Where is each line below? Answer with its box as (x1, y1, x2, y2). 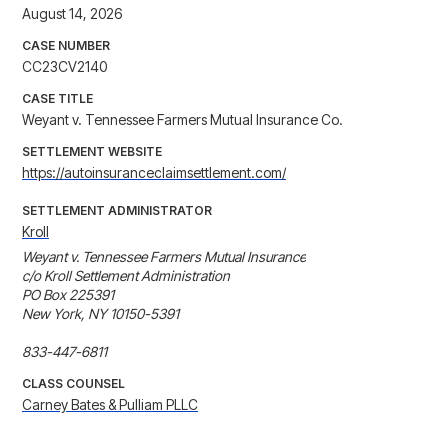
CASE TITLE (22, 91, 93, 107)
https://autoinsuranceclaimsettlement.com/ (22, 164, 286, 182)
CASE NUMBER (22, 38, 110, 54)
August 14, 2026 (22, 5, 122, 23)
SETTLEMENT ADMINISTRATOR (22, 203, 212, 219)
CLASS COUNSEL (22, 376, 125, 392)
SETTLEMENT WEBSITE (22, 144, 162, 160)
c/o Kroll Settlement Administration (22, 267, 230, 285)
